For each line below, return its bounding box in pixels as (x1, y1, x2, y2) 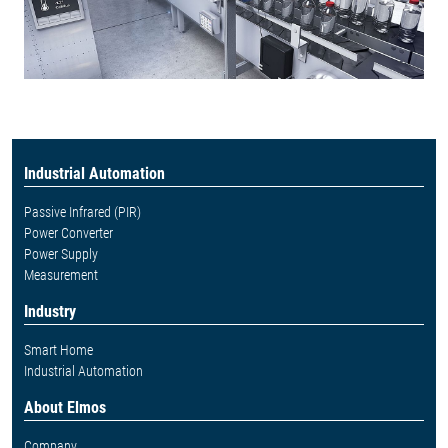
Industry (24, 301, 76, 321)
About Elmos (24, 397, 106, 417)
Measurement (24, 266, 98, 283)
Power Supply (24, 245, 98, 262)
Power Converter (24, 224, 113, 241)
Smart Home (24, 341, 93, 358)
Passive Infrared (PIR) (24, 203, 141, 220)
